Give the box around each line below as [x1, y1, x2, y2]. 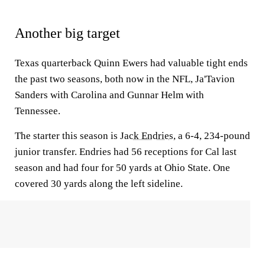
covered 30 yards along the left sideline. [15, 178, 183, 189]
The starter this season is [15, 130, 120, 141]
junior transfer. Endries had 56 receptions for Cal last [15, 146, 237, 157]
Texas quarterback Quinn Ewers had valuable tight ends [15, 57, 248, 69]
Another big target [15, 25, 120, 41]
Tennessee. [15, 105, 60, 117]
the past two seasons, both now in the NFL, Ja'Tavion [15, 73, 235, 85]
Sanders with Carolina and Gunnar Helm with [15, 89, 204, 101]
